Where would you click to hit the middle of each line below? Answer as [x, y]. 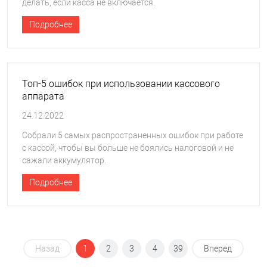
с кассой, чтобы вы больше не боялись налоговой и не [128, 148]
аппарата [43, 96]
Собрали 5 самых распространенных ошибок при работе [133, 135]
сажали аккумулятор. [64, 160]
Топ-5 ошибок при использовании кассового [121, 83]
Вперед [218, 248]
